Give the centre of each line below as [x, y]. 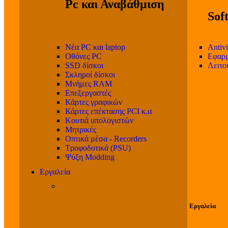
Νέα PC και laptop [95, 47]
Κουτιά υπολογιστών [99, 120]
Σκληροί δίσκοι [90, 75]
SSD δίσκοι [84, 65]
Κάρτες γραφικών [94, 102]
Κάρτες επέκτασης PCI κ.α [108, 111]
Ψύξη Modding [90, 157]
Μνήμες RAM [89, 84]
